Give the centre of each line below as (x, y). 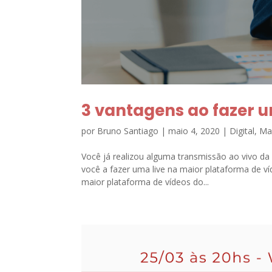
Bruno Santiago (128, 131)
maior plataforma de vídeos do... (145, 182)
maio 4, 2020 (194, 131)
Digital (242, 131)
